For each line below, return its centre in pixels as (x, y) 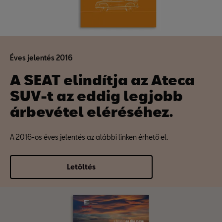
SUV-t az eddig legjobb (96, 96)
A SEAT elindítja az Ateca (102, 80)
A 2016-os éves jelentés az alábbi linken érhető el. (89, 137)
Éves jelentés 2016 (41, 58)
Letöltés (81, 167)
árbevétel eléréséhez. (92, 111)
